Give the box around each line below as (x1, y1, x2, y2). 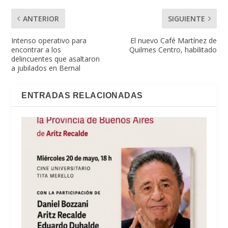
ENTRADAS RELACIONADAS (21, 91, 143, 100)
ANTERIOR (23, 14, 60, 24)
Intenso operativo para (11, 36, 87, 46)
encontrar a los (11, 45, 62, 55)
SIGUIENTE (167, 14, 205, 24)
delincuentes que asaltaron (11, 54, 100, 64)
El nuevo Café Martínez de (130, 36, 217, 46)
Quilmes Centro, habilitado (129, 45, 217, 55)
